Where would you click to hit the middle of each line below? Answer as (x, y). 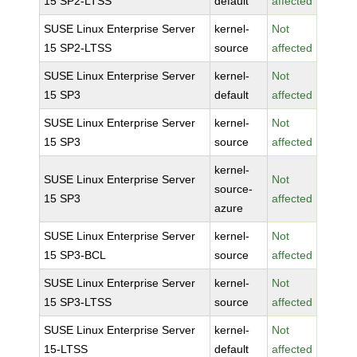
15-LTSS (66, 349)
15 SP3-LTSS (78, 302)
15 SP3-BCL (75, 255)
